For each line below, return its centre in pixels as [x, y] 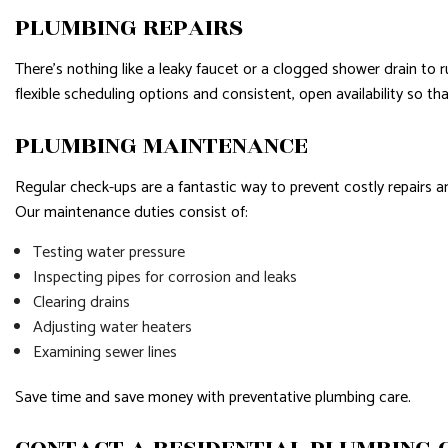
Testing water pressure [108, 252]
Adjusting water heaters [112, 327]
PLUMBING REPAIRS [129, 27]
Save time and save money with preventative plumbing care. [213, 397]
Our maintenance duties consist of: [131, 212]
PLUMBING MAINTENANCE [161, 145]
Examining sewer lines [104, 352]
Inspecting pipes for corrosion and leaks [164, 277]
